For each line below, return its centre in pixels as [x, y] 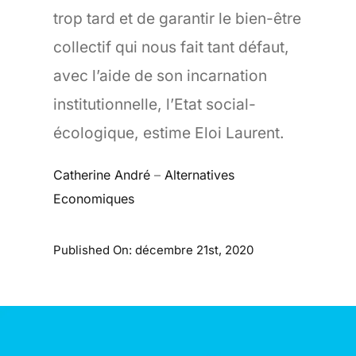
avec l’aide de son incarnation [161, 75]
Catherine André [102, 174]
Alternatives [200, 174]
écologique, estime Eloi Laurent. [173, 132]
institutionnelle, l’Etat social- [155, 104]
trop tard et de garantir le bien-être [178, 18]
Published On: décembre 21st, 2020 [154, 250]
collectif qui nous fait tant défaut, [172, 46]
